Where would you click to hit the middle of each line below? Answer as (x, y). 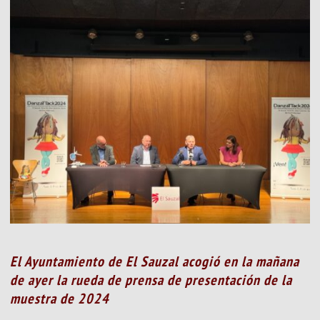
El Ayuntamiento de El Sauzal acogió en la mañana (155, 261)
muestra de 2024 (60, 298)
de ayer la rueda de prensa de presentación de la (151, 280)
